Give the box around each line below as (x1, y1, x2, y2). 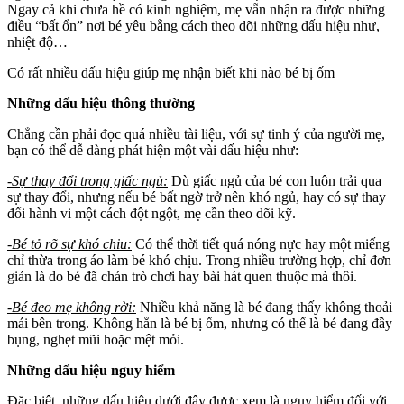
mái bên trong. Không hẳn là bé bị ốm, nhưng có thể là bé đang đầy (7, 315, 392, 331)
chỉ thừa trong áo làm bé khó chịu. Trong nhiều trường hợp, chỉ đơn (7, 252, 391, 268)
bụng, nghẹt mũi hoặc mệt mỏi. (7, 331, 184, 347)
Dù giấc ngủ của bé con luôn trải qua (171, 172, 381, 188)
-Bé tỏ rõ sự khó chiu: (7, 235, 132, 252)
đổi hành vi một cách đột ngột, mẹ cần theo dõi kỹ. (7, 205, 296, 221)
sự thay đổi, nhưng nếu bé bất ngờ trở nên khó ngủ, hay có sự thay (7, 188, 386, 205)
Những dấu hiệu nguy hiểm (7, 362, 175, 378)
